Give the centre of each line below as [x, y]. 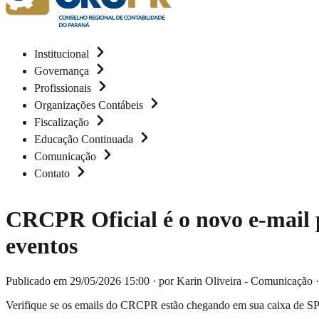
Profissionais [64, 88]
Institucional [63, 54]
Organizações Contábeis [90, 105]
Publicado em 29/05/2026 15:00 [78, 281]
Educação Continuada [85, 139]
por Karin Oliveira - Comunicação [236, 281]
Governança [63, 71]
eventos [42, 246]
